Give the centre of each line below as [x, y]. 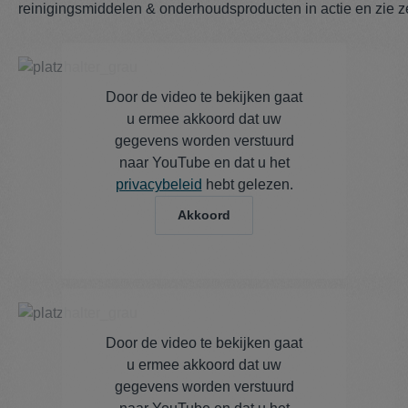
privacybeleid [158, 185]
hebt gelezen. [247, 185]
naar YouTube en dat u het [204, 163]
